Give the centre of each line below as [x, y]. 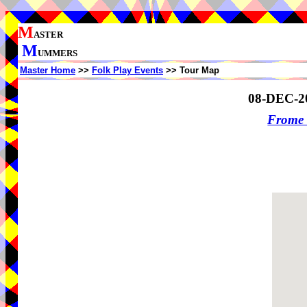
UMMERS [58, 53]
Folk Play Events [127, 70]
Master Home [48, 70]
